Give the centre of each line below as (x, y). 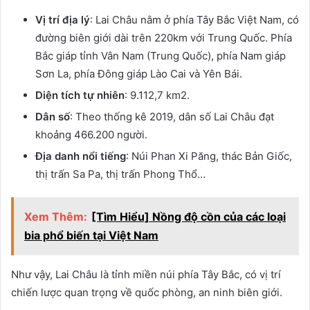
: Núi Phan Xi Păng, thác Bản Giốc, (209, 156)
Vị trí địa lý (63, 20)
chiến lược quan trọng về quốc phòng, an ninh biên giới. (147, 293)
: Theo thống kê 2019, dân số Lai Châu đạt (172, 117)
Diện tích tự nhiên (80, 95)
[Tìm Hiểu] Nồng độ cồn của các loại (189, 217)
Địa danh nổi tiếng (81, 156)
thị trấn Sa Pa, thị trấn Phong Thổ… (120, 174)
